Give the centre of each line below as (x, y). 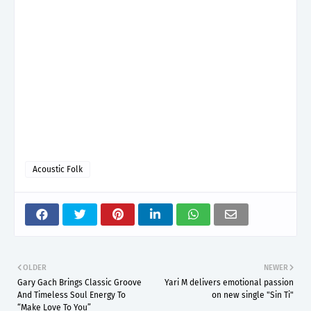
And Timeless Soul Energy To (72, 295)
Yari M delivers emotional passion (229, 282)
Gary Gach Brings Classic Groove (79, 282)
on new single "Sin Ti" (253, 295)
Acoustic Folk (58, 169)
